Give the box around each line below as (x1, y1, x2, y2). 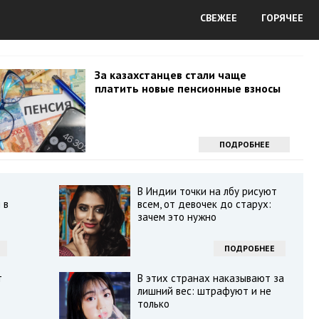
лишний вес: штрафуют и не (137, 284, 271, 298)
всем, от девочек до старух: (137, 197, 271, 211)
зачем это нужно (137, 210, 216, 224)
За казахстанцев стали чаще (94, 68, 246, 82)
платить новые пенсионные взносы (94, 81, 281, 95)
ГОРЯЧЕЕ (261, 11, 303, 24)
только (137, 297, 169, 310)
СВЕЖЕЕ (200, 11, 237, 24)
